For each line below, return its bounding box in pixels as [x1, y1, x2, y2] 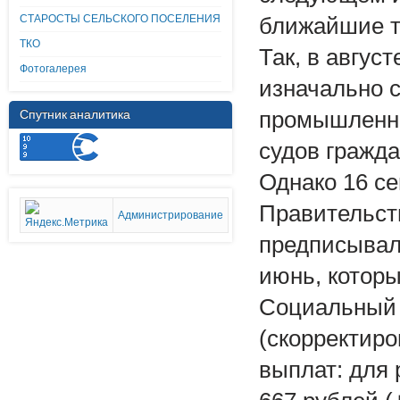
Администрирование [118, 209, 223, 221]
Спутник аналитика [20, 106, 130, 122]
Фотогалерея [20, 62, 87, 75]
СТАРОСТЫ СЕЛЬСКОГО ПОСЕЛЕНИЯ [20, 12, 221, 25]
